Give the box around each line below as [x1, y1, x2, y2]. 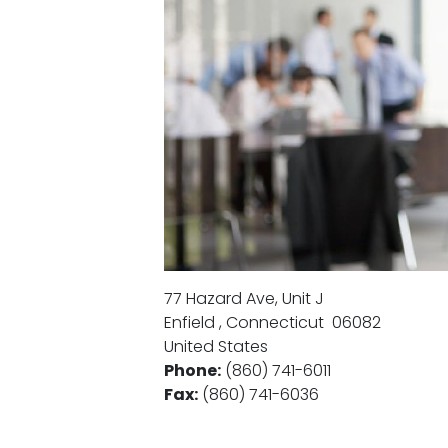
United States [163, 334, 268, 358]
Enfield [163, 310, 215, 334]
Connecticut [225, 310, 324, 334]
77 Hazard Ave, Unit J [163, 286, 324, 310]
